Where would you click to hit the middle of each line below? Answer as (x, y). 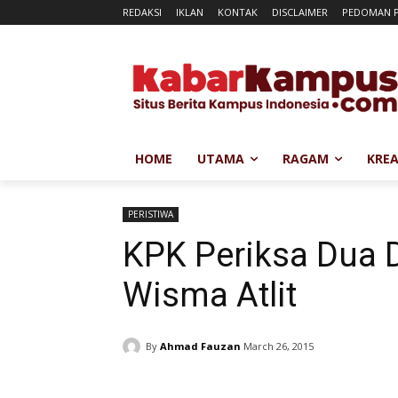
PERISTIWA (151, 215)
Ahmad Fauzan (200, 346)
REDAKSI (142, 12)
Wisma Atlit (210, 295)
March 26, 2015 (279, 346)
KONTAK (238, 12)
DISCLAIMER (300, 12)
